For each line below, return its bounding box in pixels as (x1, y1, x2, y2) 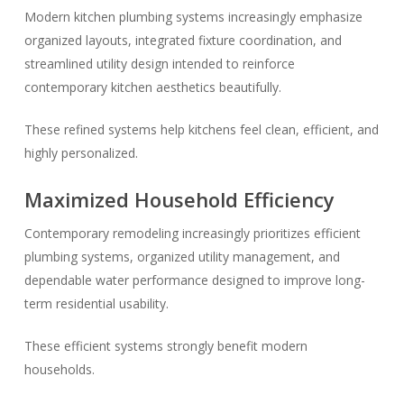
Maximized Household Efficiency (23, 186, 335, 213)
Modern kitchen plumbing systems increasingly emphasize (23, 8, 363, 25)
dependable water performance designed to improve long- (23, 271, 365, 289)
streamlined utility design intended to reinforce (23, 55, 295, 72)
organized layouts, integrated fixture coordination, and (23, 32, 342, 49)
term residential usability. (23, 295, 169, 312)
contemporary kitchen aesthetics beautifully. (23, 78, 281, 96)
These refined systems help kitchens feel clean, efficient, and (23, 121, 379, 138)
